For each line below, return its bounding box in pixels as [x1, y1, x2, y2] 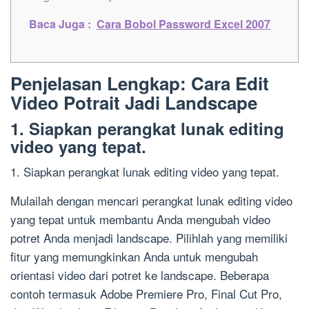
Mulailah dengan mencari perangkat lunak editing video [10, 192, 292, 210]
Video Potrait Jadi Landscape [10, 90, 257, 116]
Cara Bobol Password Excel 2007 [97, 16, 271, 32]
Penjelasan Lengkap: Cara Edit [10, 70, 269, 97]
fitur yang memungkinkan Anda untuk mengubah [10, 248, 258, 266]
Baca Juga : [29, 16, 92, 32]
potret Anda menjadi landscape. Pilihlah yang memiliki [10, 229, 288, 247]
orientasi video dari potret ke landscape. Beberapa [10, 266, 269, 284]
